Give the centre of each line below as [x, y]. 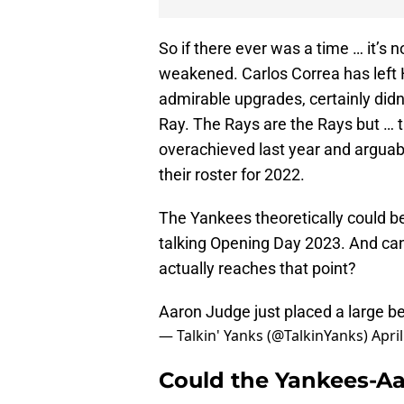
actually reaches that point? [257, 269]
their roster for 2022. [232, 175]
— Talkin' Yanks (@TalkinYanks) [265, 336]
